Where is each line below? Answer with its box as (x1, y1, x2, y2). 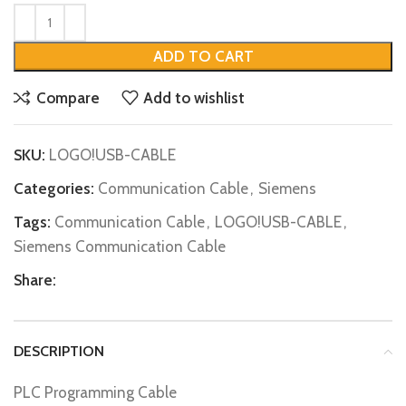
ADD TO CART (152, 47, 254, 66)
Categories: (14, 179, 94, 198)
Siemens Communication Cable (14, 237, 226, 256)
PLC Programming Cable (14, 383, 177, 402)
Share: (14, 271, 56, 290)
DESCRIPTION (14, 343, 104, 361)
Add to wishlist (143, 88, 246, 107)
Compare (35, 88, 100, 107)
